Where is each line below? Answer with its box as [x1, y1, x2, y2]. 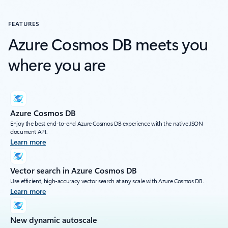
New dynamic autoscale [10, 214, 97, 225]
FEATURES [8, 19, 40, 27]
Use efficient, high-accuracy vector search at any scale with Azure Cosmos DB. [10, 176, 204, 185]
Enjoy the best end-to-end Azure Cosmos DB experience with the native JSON [10, 119, 203, 127]
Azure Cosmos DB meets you [8, 32, 208, 54]
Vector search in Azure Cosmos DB [10, 164, 137, 176]
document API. [10, 127, 48, 135]
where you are [8, 52, 106, 75]
